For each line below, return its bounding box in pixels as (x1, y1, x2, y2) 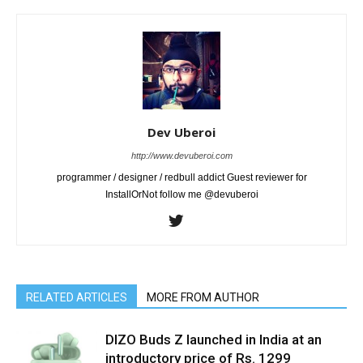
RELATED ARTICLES (26, 291, 127, 305)
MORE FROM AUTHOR (147, 291, 259, 305)
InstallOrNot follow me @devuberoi (105, 189, 258, 201)
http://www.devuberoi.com (130, 151, 233, 161)
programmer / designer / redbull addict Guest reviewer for (56, 172, 307, 184)
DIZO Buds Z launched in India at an (105, 331, 322, 348)
